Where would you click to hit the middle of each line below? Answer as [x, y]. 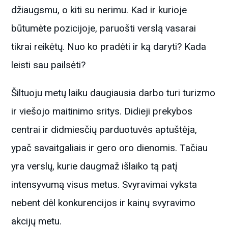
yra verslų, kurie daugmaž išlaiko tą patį [95, 166]
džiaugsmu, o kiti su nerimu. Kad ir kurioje [99, 10]
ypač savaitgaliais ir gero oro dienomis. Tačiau [110, 148]
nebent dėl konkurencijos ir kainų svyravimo [104, 203]
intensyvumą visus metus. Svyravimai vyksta [104, 184]
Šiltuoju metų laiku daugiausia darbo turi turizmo [113, 93]
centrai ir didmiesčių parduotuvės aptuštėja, [104, 129]
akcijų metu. [37, 221]
